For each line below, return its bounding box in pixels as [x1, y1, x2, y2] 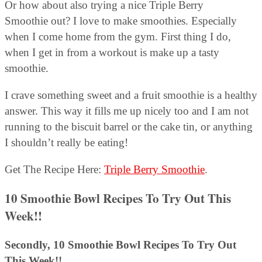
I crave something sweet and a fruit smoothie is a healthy [5, 88, 257, 101]
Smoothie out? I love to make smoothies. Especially [5, 14, 237, 27]
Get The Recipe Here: [5, 163, 104, 175]
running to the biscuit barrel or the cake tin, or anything [5, 120, 253, 133]
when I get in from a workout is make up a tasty [5, 46, 219, 58]
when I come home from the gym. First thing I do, [5, 30, 231, 43]
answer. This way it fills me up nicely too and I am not [5, 104, 249, 117]
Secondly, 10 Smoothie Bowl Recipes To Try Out [5, 238, 236, 251]
